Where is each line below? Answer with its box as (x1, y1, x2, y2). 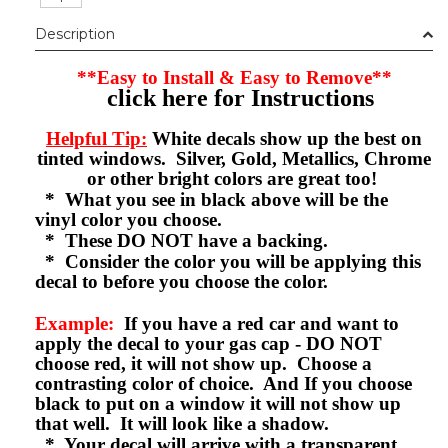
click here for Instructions (106, 84, 374, 111)
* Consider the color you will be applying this (35, 250, 421, 272)
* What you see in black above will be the (35, 188, 388, 210)
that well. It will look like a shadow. (35, 412, 329, 434)
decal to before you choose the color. (35, 270, 333, 292)
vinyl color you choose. (35, 208, 252, 230)
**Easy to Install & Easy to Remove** (76, 66, 392, 88)
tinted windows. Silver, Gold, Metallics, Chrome (37, 147, 431, 169)
